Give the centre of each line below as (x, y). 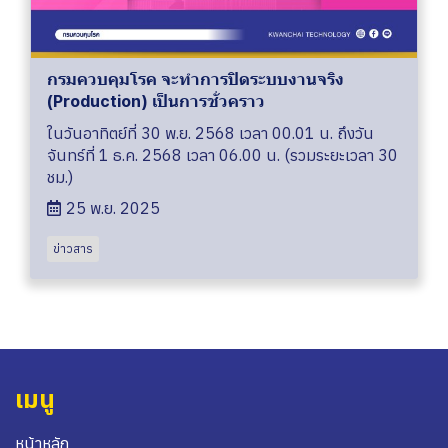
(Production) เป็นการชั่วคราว (156, 100)
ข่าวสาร (73, 248)
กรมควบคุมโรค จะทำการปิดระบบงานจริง (195, 78)
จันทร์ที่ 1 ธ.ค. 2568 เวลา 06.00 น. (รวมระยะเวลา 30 (222, 154)
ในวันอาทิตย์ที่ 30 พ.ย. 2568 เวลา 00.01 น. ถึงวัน (210, 132)
